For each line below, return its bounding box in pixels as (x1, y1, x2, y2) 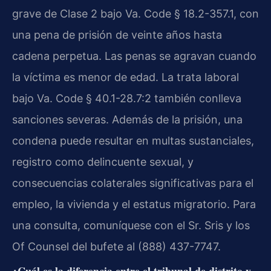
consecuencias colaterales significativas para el (12, 176, 253, 189)
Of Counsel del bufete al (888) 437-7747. (12, 240, 221, 253)
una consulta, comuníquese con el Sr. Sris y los (12, 218, 250, 232)
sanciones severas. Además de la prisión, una (12, 113, 243, 126)
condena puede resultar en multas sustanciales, (12, 134, 254, 147)
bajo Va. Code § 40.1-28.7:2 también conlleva (12, 91, 241, 105)
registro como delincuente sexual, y (12, 155, 194, 168)
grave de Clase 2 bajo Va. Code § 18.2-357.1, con (12, 7, 259, 20)
